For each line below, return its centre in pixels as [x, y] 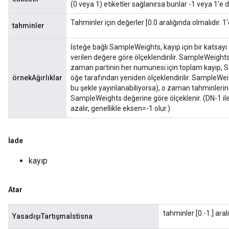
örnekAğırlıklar [37, 78]
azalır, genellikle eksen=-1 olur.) [120, 108]
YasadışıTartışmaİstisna [52, 216]
